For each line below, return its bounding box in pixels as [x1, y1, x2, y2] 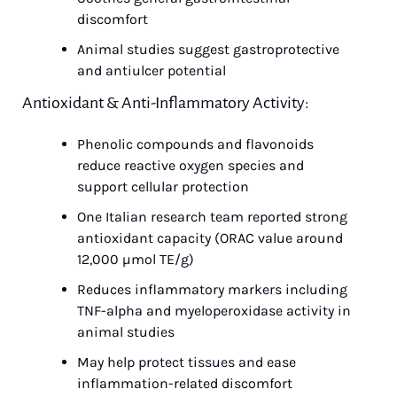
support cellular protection [77, 178, 249, 195]
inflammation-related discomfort [77, 375, 292, 392]
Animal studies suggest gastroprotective [77, 41, 339, 58]
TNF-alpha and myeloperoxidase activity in [77, 302, 351, 319]
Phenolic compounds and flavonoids [77, 136, 314, 152]
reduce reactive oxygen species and [77, 157, 304, 174]
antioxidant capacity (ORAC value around [77, 230, 343, 246]
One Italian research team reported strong [77, 208, 347, 225]
